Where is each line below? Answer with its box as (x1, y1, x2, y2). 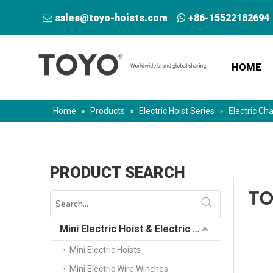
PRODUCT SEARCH (50, 163, 185, 182)
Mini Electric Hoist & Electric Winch (193, 223, 200, 235)
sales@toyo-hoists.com (55, 12, 168, 24)
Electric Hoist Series (139, 106, 214, 116)
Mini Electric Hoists (69, 245, 141, 255)
